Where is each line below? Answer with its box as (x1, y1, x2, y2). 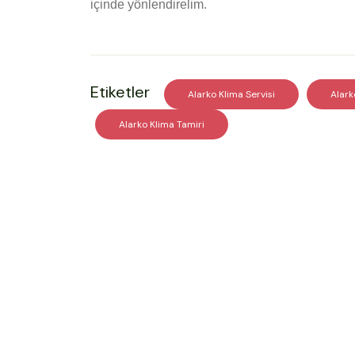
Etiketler (90, 82, 150, 103)
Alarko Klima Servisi (188, 88, 275, 101)
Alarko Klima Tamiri (119, 118, 204, 132)
